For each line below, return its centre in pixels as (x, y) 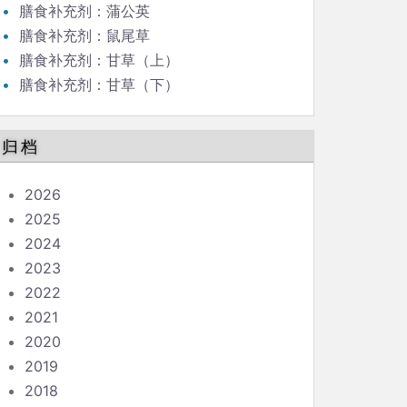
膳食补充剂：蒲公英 (84, 11)
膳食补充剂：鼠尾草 (84, 35)
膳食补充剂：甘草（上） (99, 60)
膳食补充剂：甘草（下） (99, 84)
